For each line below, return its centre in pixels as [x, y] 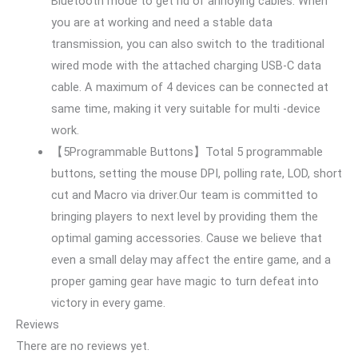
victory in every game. [108, 303]
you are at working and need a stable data [161, 23]
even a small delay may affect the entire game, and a [191, 260]
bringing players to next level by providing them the [184, 217]
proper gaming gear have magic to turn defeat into [185, 282]
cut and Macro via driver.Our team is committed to [184, 195]
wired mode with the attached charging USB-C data [186, 66]
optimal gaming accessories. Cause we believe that [186, 239]
